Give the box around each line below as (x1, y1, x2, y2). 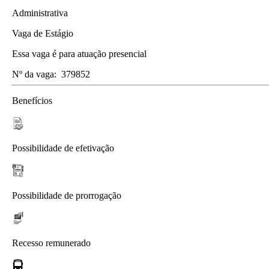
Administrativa (12, 7, 68, 18)
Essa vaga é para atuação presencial (12, 48, 147, 59)
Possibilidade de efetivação (12, 142, 114, 153)
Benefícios (12, 95, 52, 106)
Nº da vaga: (12, 68, 56, 79)
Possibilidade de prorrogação (12, 190, 121, 201)
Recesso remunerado (12, 237, 91, 248)
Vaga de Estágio (12, 28, 73, 38)
